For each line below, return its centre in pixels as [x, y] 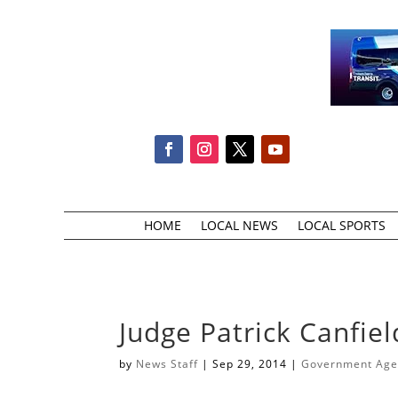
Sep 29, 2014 [250, 364]
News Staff [167, 364]
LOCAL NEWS [239, 225]
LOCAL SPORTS [341, 225]
